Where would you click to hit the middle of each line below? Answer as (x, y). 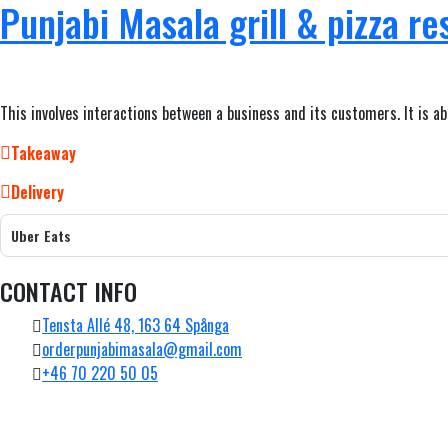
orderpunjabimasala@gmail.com (142, 349)
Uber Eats (41, 235)
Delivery (37, 192)
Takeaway (43, 153)
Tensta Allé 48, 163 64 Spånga (135, 325)
